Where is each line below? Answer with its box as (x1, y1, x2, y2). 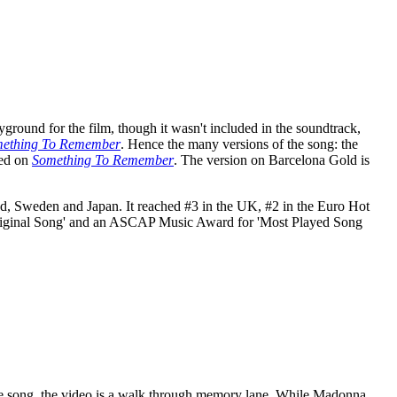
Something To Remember (32, 152, 174, 167)
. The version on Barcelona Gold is (174, 152, 370, 167)
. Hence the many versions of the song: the (121, 136, 358, 152)
